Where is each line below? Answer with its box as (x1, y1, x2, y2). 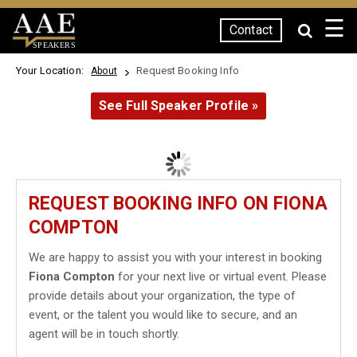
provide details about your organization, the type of (29, 288, 296, 303)
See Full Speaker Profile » (98, 98, 259, 113)
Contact (229, 22, 273, 37)
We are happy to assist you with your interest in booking (29, 250, 322, 265)
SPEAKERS (32, 40, 76, 49)
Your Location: (16, 65, 89, 76)
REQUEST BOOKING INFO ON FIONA (29, 193, 328, 214)
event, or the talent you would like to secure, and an (29, 308, 297, 322)
